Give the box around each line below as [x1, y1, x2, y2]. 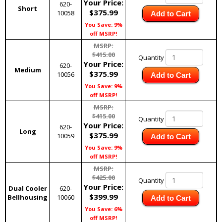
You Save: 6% [84, 205, 122, 213]
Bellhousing [7, 193, 48, 202]
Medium [14, 65, 41, 74]
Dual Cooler [8, 184, 47, 193]
